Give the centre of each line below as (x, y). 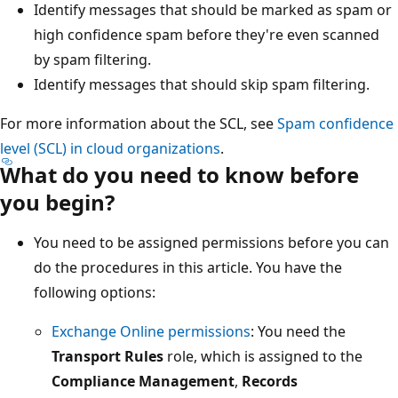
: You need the (298, 331)
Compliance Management (143, 381)
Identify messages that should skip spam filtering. (202, 84)
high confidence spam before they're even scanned (207, 34)
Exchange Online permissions (151, 331)
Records (270, 381)
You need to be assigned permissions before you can (211, 242)
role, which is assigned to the (263, 356)
